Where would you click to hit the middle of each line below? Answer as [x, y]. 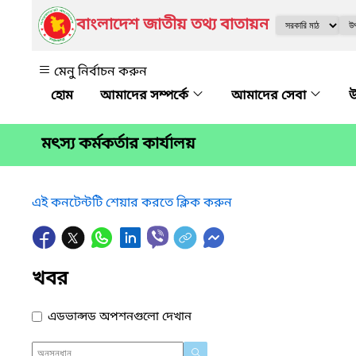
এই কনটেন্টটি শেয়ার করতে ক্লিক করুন [132, 203]
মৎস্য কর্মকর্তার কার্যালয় [118, 145]
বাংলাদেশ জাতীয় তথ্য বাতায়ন [172, 25]
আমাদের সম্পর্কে [146, 96]
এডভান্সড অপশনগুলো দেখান [120, 317]
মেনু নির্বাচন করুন [101, 72]
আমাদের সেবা [270, 96]
